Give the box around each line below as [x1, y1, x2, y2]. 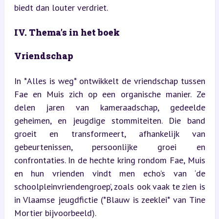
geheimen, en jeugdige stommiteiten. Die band [14, 114, 205, 126]
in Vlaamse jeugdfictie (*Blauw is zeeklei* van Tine [14, 194, 205, 205]
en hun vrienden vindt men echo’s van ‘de [14, 167, 205, 179]
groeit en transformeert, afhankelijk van [14, 128, 205, 139]
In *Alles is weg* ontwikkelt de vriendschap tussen [14, 75, 205, 87]
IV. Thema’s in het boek [14, 26, 120, 38]
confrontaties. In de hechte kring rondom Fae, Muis [14, 154, 205, 166]
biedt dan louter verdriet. [14, 1, 108, 13]
